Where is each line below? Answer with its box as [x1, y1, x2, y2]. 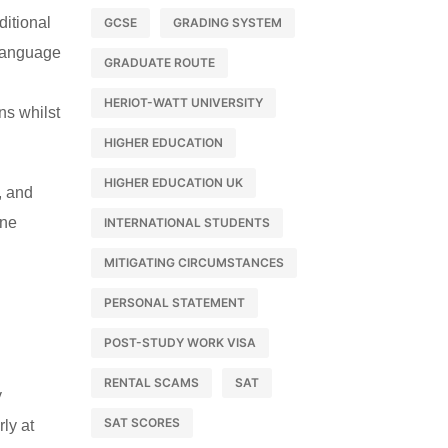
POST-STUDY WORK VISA [104, 335, 256, 350]
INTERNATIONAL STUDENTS [104, 215, 270, 230]
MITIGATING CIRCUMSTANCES [104, 255, 284, 270]
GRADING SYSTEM [173, 15, 282, 30]
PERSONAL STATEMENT [104, 295, 245, 310]
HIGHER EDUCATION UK [104, 175, 243, 190]
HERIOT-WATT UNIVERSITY [104, 95, 263, 110]
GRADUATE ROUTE [104, 55, 215, 70]
